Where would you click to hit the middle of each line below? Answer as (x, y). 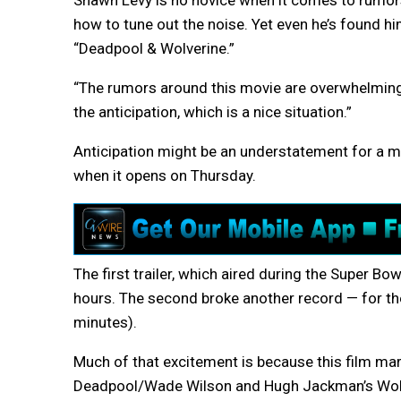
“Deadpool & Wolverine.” (154, 49)
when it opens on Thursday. (165, 176)
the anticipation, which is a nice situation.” (213, 112)
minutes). (105, 322)
